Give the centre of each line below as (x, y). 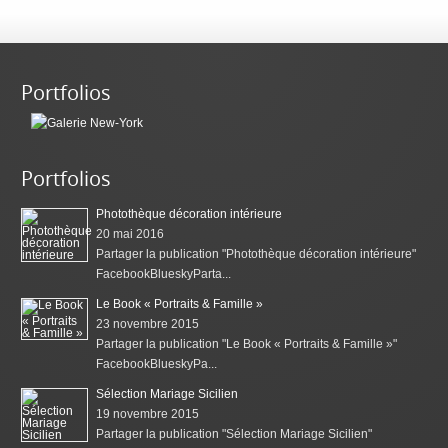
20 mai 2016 (130, 234)
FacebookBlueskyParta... (164, 274)
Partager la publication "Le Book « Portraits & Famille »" (247, 344)
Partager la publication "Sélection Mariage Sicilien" (234, 434)
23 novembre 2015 (148, 324)
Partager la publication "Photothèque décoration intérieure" (256, 254)
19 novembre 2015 (148, 414)
